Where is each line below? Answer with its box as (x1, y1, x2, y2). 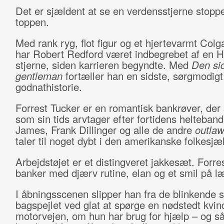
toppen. (15, 14, 49, 29)
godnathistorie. (15, 79, 82, 94)
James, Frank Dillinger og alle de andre (15, 122, 195, 137)
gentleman (15, 68, 65, 83)
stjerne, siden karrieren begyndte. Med (15, 57, 191, 72)
